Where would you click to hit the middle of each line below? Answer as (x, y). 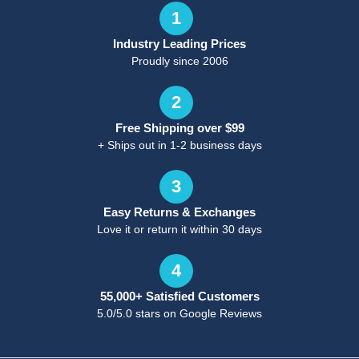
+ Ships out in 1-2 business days (179, 145)
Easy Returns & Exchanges (179, 212)
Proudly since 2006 (179, 61)
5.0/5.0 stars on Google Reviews (179, 314)
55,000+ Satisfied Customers (179, 296)
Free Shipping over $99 (179, 128)
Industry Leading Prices (179, 44)
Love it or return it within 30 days (179, 230)
